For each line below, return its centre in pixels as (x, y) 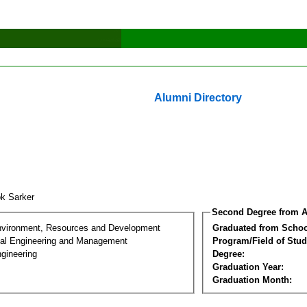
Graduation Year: (248, 267)
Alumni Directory (198, 98)
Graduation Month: (252, 280)
